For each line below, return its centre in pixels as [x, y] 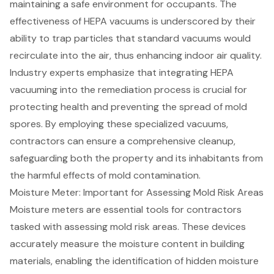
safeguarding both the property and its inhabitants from [136, 158]
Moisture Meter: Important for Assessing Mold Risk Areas [137, 193]
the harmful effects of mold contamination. [105, 176]
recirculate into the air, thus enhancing [97, 56]
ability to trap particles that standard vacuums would [130, 39]
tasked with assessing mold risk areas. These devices [128, 227]
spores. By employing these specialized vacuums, [119, 124]
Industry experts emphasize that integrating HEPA [122, 73]
